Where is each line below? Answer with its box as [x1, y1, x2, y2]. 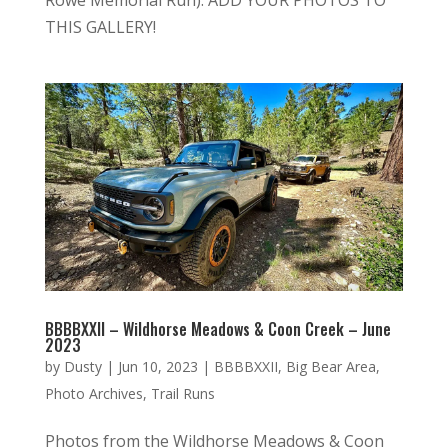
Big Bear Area [285, 357, 376, 377]
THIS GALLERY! [44, 15, 156, 38]
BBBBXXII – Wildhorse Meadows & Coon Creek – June [44, 317, 391, 342]
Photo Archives [44, 384, 143, 404]
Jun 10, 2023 [117, 357, 198, 377]
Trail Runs [150, 384, 215, 404]
